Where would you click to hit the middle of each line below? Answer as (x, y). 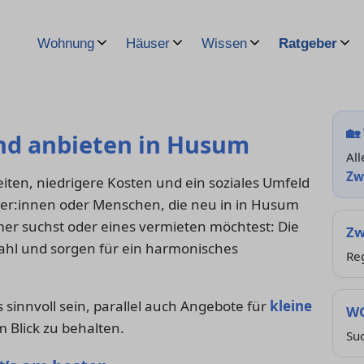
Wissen (224, 43)
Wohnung (66, 43)
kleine (291, 306)
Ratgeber (308, 43)
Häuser (148, 43)
